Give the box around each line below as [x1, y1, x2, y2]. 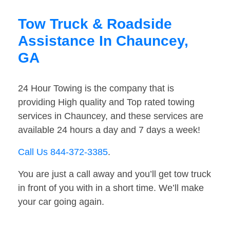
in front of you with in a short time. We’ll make [18, 183, 204, 194]
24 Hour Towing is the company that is [18, 83, 174, 94]
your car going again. [18, 197, 104, 207]
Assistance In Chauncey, [18, 33, 188, 49]
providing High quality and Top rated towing [18, 97, 195, 108]
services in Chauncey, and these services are [18, 111, 203, 122]
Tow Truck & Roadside [18, 16, 172, 32]
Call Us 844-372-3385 [18, 147, 108, 158]
